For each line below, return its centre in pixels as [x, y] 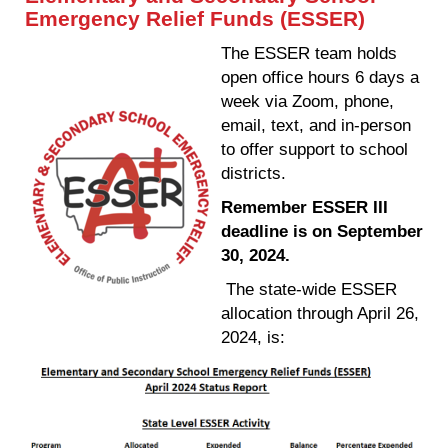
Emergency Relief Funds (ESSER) [195, 19]
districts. [253, 173]
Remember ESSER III [304, 207]
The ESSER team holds [309, 53]
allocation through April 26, [320, 313]
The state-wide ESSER [309, 289]
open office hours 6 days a [320, 77]
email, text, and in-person [316, 125]
